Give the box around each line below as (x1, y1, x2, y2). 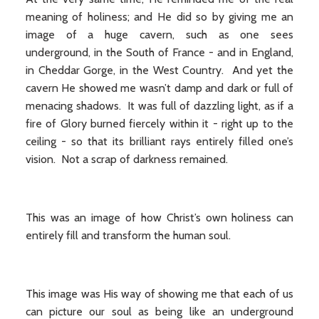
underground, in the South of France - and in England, (25, 46, 294, 59)
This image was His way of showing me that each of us (25, 287, 294, 300)
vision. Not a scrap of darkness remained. (25, 152, 228, 166)
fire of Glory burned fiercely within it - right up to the (25, 117, 294, 130)
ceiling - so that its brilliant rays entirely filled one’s (25, 135, 294, 148)
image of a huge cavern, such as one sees (25, 28, 294, 41)
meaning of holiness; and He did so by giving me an (25, 10, 294, 23)
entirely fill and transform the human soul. (25, 229, 231, 242)
